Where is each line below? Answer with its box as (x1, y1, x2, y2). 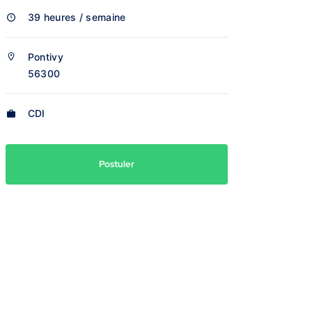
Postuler (98, 158, 134, 170)
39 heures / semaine (27, 11, 126, 23)
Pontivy (27, 51, 63, 63)
